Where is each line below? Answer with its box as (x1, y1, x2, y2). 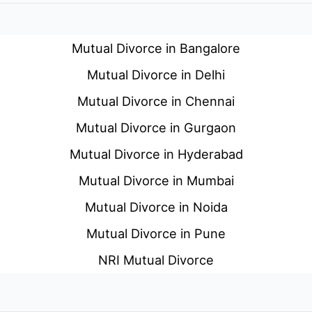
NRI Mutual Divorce (98, 252, 214, 268)
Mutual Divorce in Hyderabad (69, 146, 243, 162)
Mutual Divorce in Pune (86, 226, 226, 242)
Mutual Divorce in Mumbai (78, 173, 234, 189)
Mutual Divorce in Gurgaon (76, 120, 236, 136)
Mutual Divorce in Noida (84, 199, 228, 215)
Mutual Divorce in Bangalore (72, 40, 240, 56)
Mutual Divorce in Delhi (87, 67, 225, 83)
